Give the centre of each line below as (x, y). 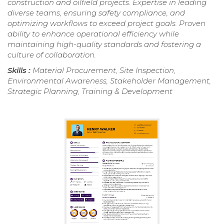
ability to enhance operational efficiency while (93, 33)
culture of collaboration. (52, 54)
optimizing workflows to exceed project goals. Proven (106, 23)
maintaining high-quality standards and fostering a (104, 44)
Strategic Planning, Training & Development (90, 91)
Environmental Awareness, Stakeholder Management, (109, 80)
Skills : (20, 70)
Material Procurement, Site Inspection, (104, 70)
